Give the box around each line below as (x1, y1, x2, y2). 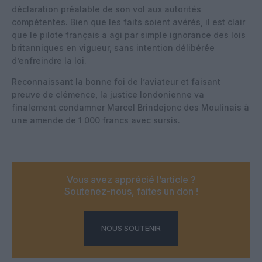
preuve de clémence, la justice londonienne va (12, 89, 204, 99)
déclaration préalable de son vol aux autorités (12, 4, 201, 14)
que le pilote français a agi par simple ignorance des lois (12, 29, 246, 40)
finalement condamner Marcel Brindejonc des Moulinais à (12, 102, 249, 112)
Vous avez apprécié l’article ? (66, 173, 196, 185)
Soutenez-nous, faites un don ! (64, 185, 198, 197)
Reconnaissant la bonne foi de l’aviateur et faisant (12, 76, 220, 87)
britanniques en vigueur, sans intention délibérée (12, 42, 215, 53)
